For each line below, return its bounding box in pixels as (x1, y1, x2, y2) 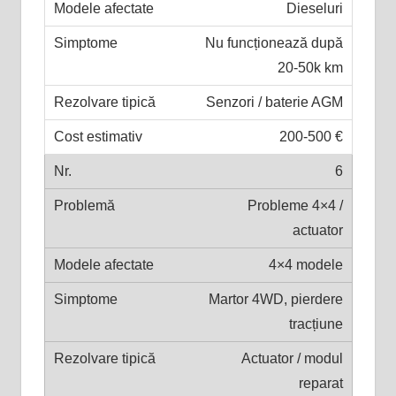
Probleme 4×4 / (247, 197, 343, 213)
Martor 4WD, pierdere (208, 291, 343, 307)
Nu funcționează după (204, 34, 343, 50)
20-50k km (277, 59, 343, 75)
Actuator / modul (240, 350, 343, 366)
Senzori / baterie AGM (205, 94, 343, 110)
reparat (298, 375, 343, 391)
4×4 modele (268, 256, 343, 272)
